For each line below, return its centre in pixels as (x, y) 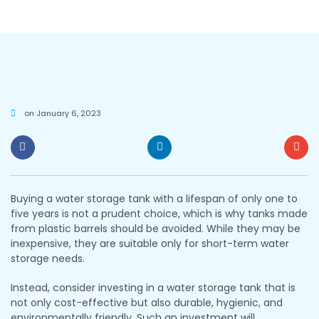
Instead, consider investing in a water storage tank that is (153, 287)
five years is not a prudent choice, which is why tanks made (159, 213)
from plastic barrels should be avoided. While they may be (156, 228)
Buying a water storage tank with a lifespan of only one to (154, 198)
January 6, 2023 (68, 113)
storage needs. (48, 258)
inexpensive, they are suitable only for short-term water (150, 243)
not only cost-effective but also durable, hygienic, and (147, 302)
